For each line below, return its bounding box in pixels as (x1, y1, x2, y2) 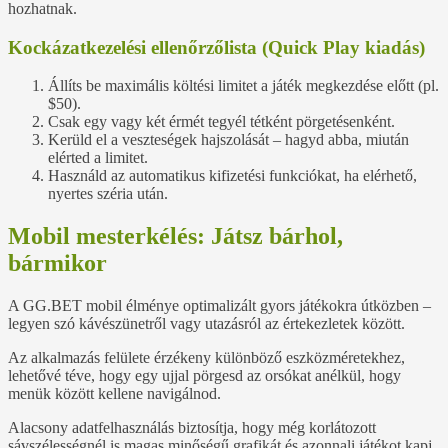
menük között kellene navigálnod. (8, 385, 221, 403)
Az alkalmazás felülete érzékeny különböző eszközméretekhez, (8, 349, 405, 367)
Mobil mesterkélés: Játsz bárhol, (8, 223, 343, 250)
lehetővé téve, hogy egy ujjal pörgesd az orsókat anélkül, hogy (8, 367, 401, 385)
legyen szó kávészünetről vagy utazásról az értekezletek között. (8, 315, 405, 333)
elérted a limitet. (48, 149, 148, 167)
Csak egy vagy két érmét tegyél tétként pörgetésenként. (48, 113, 395, 131)
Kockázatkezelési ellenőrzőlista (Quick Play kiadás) (8, 36, 425, 58)
